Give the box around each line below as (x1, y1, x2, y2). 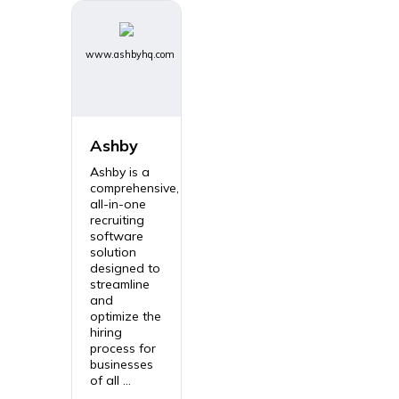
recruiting (90, 211, 144, 228)
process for (90, 339, 156, 356)
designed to (90, 259, 160, 276)
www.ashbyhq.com (85, 47, 175, 61)
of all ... (90, 371, 131, 388)
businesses (90, 355, 153, 372)
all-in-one (90, 195, 146, 212)
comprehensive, (90, 179, 179, 196)
